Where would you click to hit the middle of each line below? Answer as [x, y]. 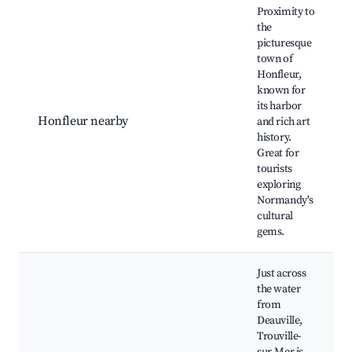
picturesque [284, 44]
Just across [282, 274]
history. [274, 138]
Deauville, [280, 321]
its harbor [279, 106]
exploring [279, 185]
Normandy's [285, 201]
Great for [278, 154]
